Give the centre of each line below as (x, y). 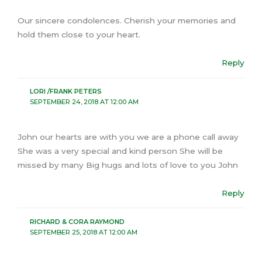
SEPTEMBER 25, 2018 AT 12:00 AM (83, 232)
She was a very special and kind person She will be (120, 151)
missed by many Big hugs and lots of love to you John (128, 165)
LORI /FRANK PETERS (65, 92)
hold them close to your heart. (79, 35)
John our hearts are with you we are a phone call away (128, 137)
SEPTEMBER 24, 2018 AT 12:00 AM (84, 102)
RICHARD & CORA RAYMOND (77, 221)
